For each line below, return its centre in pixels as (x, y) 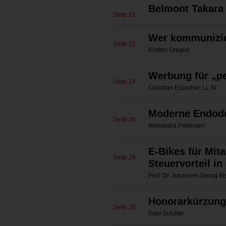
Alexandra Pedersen (177, 126)
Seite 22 (124, 44)
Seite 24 (124, 82)
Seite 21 (124, 15)
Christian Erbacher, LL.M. (183, 88)
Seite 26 (124, 120)
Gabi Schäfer (166, 213)
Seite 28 (124, 157)
